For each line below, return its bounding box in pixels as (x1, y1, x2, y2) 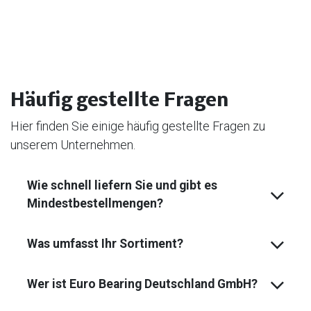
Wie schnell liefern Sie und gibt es (27, 178, 217, 192)
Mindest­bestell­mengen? (27, 196, 163, 210)
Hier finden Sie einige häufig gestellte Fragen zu (10, 118, 265, 133)
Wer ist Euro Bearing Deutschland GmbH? (27, 276, 258, 291)
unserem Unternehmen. (10, 137, 135, 152)
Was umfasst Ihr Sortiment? (27, 236, 183, 251)
